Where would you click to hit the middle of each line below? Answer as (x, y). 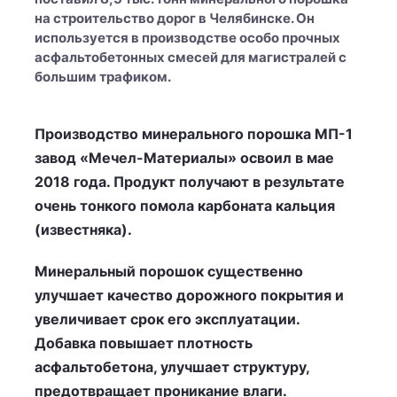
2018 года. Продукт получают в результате (190, 182)
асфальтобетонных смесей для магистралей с (191, 57)
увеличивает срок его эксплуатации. (167, 319)
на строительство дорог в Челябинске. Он (175, 18)
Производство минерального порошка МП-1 (194, 134)
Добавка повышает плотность (144, 343)
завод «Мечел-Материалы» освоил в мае (184, 158)
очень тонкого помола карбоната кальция (185, 206)
